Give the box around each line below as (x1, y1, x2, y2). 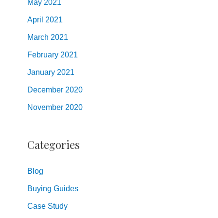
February (27, 50, 58, 59)
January (27, 68, 55, 76)
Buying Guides (27, 184, 78, 193)
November (27, 103, 63, 111)
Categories (27, 137, 80, 152)
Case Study (27, 202, 68, 211)
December (27, 85, 63, 94)
